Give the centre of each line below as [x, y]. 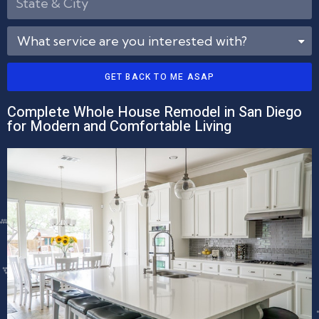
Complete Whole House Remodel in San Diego [155, 112]
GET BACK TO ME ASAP [159, 77]
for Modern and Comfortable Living [119, 126]
